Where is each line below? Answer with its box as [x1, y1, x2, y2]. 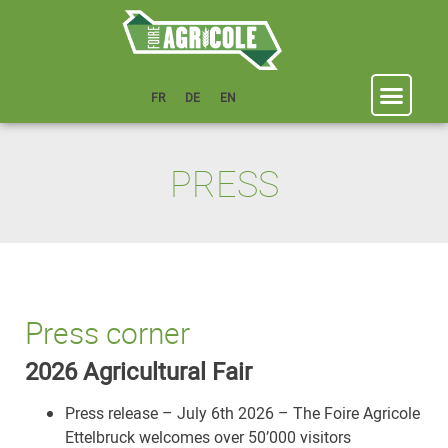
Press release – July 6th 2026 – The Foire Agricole [65, 402, 420, 425]
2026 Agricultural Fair [25, 355, 252, 388]
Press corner [25, 312, 190, 354]
